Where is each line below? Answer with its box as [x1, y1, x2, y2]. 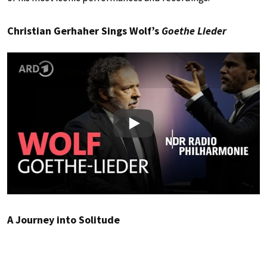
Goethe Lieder [162, 23, 226, 38]
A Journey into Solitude [7, 213, 120, 227]
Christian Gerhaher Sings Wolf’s [7, 23, 162, 38]
